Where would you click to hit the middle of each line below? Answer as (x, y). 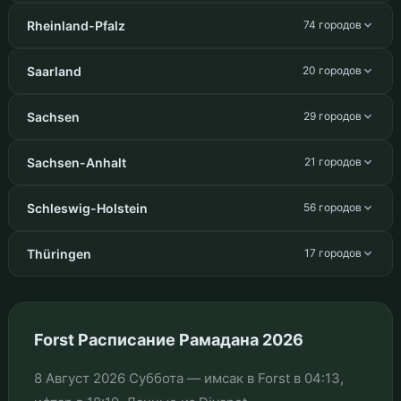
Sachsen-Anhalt (76, 162)
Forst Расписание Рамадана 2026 (168, 339)
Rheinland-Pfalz (76, 25)
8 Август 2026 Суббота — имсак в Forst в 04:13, (188, 378)
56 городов (333, 208)
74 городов (333, 25)
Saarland (54, 71)
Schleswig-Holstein (87, 208)
